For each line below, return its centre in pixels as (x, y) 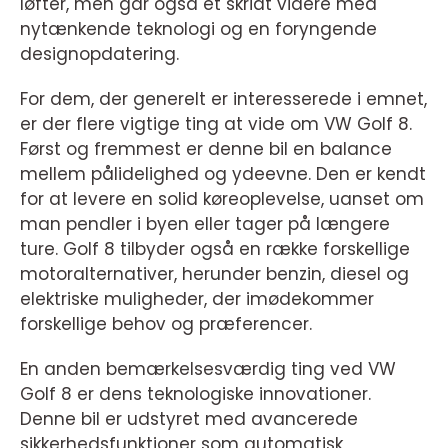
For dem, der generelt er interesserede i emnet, (223, 99)
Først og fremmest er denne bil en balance (206, 149)
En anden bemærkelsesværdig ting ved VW (208, 369)
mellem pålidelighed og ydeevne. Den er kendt (223, 174)
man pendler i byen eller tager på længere (205, 224)
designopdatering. (99, 54)
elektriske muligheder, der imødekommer (197, 299)
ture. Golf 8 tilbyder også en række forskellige (215, 249)
